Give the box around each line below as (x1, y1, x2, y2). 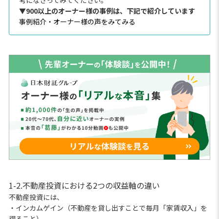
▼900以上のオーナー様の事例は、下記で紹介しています (19, 5, 195, 16)
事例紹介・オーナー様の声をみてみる (19, 16, 135, 26)
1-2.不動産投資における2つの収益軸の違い (8, 179, 160, 192)
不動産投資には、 (8, 192, 64, 202)
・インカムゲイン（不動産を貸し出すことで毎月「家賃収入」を (8, 203, 207, 213)
